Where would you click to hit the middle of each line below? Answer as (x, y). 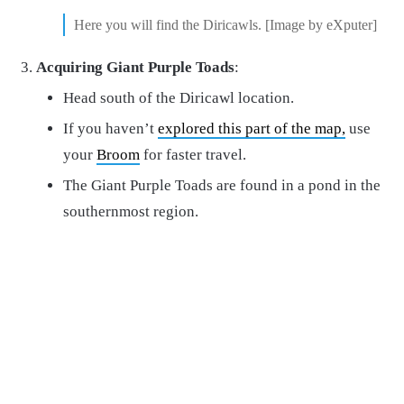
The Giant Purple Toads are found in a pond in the (222, 186)
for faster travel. (193, 155)
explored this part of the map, (252, 129)
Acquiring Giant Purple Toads (135, 68)
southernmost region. (131, 212)
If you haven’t (110, 129)
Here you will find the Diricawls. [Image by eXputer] (225, 25)
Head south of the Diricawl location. (179, 98)
